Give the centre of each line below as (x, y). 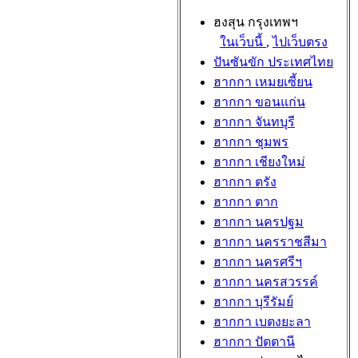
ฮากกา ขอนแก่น (259, 102)
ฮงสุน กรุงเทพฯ (256, 22)
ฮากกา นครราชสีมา (270, 242)
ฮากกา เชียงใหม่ (259, 162)
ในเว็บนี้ (243, 42)
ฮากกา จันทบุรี (254, 122)
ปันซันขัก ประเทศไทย (273, 62)
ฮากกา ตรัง (245, 182)
